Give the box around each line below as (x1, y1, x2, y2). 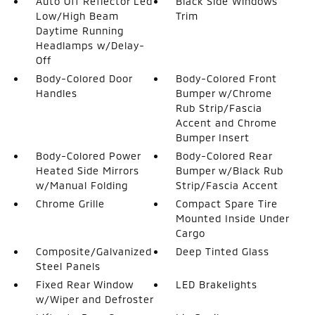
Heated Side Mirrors (35, 164, 139, 176)
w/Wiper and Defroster (35, 292, 154, 305)
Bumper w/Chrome (176, 86, 273, 99)
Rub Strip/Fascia (176, 101, 263, 114)
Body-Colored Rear (176, 149, 273, 162)
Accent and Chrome (176, 116, 278, 129)
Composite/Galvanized (35, 245, 152, 257)
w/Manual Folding (35, 179, 128, 191)
